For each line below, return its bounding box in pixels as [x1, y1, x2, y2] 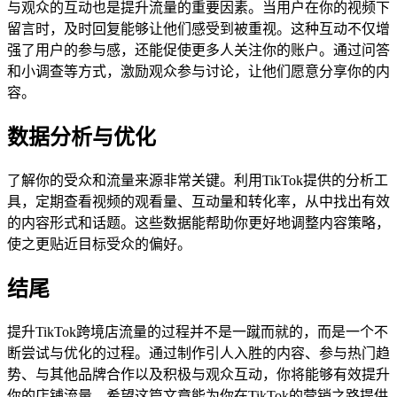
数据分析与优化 [7, 126, 156, 150]
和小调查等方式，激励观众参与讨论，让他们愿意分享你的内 [7, 64, 390, 80]
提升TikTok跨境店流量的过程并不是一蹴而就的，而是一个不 [7, 323, 388, 339]
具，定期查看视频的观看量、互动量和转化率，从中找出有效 [7, 194, 390, 210]
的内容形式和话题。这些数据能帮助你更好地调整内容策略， [7, 215, 390, 231]
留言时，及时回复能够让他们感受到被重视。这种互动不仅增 [7, 21, 390, 37]
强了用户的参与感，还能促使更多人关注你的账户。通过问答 [7, 43, 390, 58]
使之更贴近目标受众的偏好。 [7, 237, 191, 253]
